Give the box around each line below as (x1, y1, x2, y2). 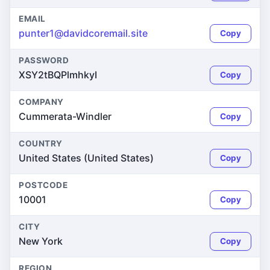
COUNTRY (19, 139, 63, 148)
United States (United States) (19, 152, 154, 164)
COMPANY (19, 97, 64, 107)
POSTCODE (19, 180, 68, 190)
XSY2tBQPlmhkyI (19, 69, 97, 81)
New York (19, 235, 63, 247)
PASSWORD (19, 55, 69, 65)
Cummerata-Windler (19, 110, 111, 122)
